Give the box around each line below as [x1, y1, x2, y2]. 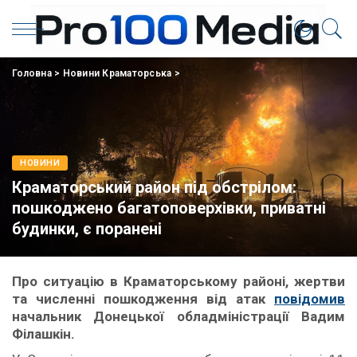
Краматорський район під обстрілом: [12, 178, 296, 197]
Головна [12, 68, 52, 79]
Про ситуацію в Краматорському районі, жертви [12, 273, 345, 289]
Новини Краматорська [62, 68, 172, 79]
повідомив [274, 291, 345, 307]
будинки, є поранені [12, 219, 162, 238]
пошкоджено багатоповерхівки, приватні [12, 198, 326, 218]
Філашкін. [12, 326, 75, 342]
